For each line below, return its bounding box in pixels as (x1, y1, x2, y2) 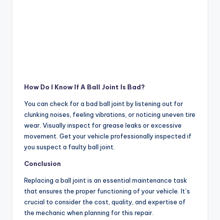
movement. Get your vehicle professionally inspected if (24, 132, 192, 140)
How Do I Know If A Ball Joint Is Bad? (24, 83, 145, 91)
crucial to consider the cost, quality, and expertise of (24, 198, 186, 206)
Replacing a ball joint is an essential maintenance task (24, 176, 187, 185)
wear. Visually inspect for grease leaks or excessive (24, 121, 182, 130)
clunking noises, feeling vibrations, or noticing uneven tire (24, 110, 195, 119)
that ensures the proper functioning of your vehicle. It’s (24, 187, 190, 195)
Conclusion (24, 160, 61, 168)
